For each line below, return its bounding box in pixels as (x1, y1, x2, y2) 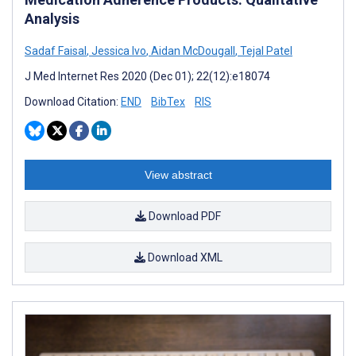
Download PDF (146, 209, 221, 222)
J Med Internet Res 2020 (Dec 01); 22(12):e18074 (25, 69, 270, 83)
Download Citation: (25, 95, 121, 108)
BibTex (151, 95, 185, 108)
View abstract (144, 168, 212, 181)
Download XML (145, 250, 222, 264)
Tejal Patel (238, 44, 292, 57)
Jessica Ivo (89, 44, 146, 57)
